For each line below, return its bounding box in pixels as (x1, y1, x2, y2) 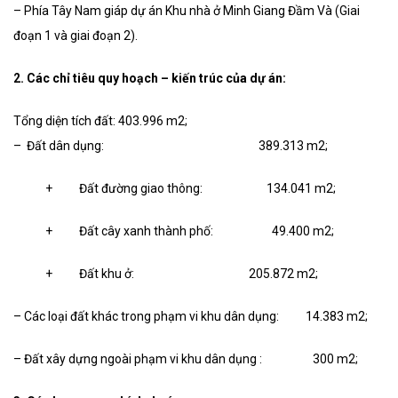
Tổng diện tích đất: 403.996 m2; (13, 114, 187, 129)
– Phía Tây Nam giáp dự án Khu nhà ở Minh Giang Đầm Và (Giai (13, 4, 360, 19)
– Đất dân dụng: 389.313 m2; (13, 139, 328, 154)
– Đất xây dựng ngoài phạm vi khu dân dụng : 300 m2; (13, 352, 358, 367)
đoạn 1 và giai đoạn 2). (13, 28, 138, 44)
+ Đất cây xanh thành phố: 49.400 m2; (13, 224, 334, 239)
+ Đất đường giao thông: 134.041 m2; (13, 181, 336, 196)
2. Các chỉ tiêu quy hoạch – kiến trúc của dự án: (13, 71, 286, 86)
